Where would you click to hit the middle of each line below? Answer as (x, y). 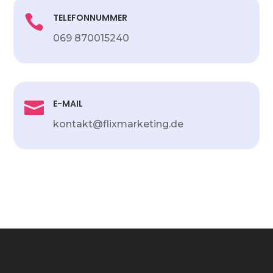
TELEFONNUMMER (90, 18)
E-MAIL (68, 104)
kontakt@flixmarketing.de (118, 124)
